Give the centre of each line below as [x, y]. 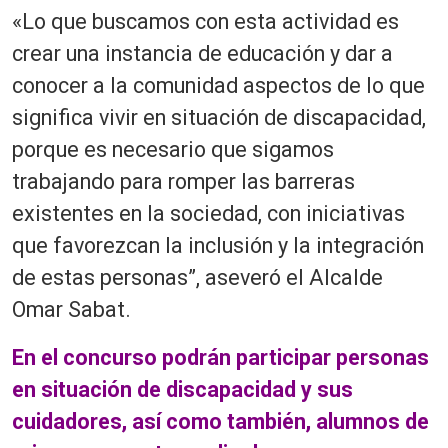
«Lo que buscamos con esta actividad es [205, 21]
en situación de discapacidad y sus [182, 389]
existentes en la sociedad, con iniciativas [208, 213]
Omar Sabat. [71, 309]
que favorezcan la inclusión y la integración [218, 245]
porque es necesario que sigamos [173, 149]
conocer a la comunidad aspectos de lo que [218, 85]
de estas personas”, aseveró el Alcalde [197, 277]
